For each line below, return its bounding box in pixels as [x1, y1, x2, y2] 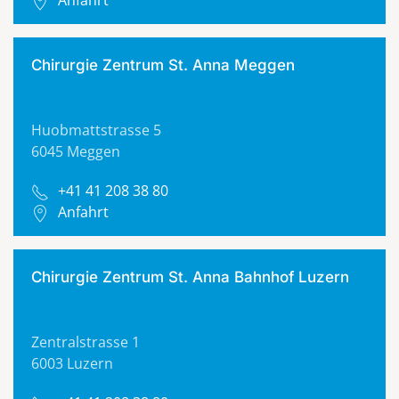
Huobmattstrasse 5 [31, 120, 161, 141]
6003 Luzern [31, 354, 113, 374]
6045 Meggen [31, 142, 120, 162]
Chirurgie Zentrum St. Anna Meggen [31, 56, 295, 75]
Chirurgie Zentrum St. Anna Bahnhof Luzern [31, 268, 349, 287]
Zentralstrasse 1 [31, 332, 140, 353]
